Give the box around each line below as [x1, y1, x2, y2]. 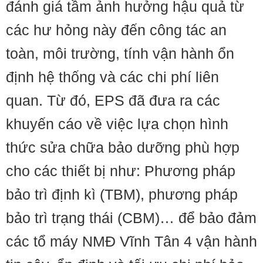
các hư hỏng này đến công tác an [6, 22, 227, 38]
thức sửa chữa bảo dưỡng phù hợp [6, 139, 240, 156]
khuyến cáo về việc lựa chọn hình [6, 116, 228, 132]
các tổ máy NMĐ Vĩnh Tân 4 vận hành [6, 233, 257, 249]
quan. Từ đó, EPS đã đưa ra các [6, 92, 220, 109]
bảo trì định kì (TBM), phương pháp [6, 186, 238, 203]
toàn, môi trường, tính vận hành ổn [6, 45, 234, 62]
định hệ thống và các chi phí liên [6, 69, 219, 85]
